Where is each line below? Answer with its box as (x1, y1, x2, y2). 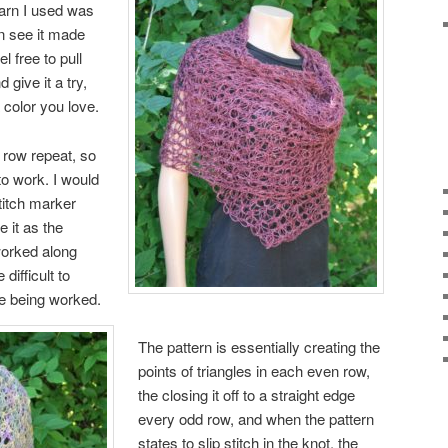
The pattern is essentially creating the (138, 336, 381, 358)
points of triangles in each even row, (138, 360, 371, 382)
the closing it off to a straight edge (138, 384, 356, 406)
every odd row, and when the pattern (138, 408, 375, 430)
